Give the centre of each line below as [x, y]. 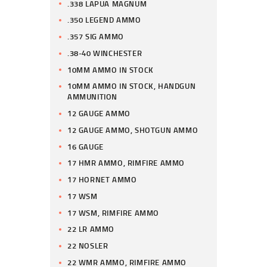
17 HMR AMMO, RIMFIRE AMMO [126, 163]
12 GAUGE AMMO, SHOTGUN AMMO [133, 130]
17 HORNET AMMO [102, 180]
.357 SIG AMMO [96, 37]
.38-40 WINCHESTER [105, 53]
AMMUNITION [93, 97]
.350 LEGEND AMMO [104, 20]
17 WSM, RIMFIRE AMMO [114, 212]
